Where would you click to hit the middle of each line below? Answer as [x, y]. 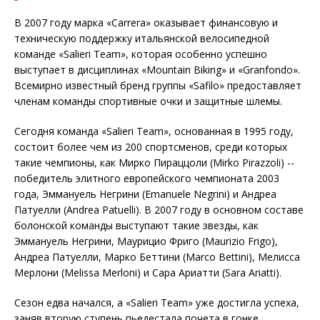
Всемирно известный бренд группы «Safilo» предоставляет [158, 86]
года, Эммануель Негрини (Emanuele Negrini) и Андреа [145, 194]
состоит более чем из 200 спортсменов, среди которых [151, 147]
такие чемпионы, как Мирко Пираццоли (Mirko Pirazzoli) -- [154, 163]
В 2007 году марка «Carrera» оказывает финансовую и [146, 23]
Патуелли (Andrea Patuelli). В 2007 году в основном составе [159, 210]
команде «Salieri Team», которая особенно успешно [141, 54]
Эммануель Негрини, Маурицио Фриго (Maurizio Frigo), [146, 241]
